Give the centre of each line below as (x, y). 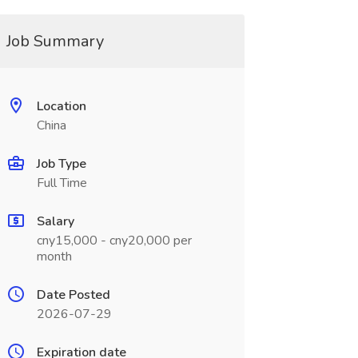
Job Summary (55, 41)
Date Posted (73, 295)
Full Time (62, 183)
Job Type (61, 164)
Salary (55, 221)
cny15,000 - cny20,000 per (114, 241)
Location (61, 106)
